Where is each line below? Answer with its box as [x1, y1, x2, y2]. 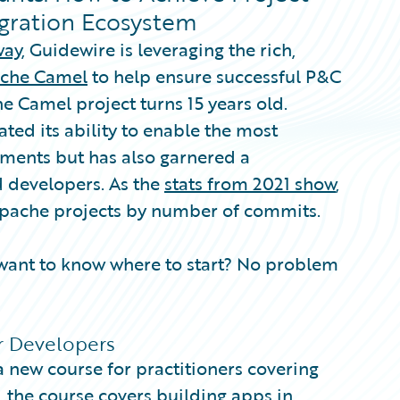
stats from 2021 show [164, 170, 336, 196]
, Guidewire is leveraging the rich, [21, 36, 296, 62]
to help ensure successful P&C [87, 62, 341, 89]
